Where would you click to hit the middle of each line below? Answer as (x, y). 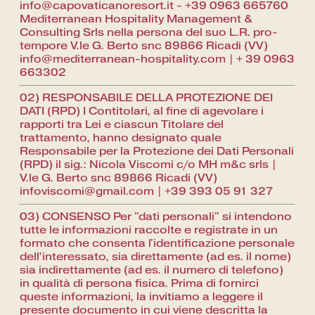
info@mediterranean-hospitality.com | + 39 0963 (157, 59)
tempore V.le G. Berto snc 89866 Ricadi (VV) (144, 46)
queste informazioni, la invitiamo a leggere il (141, 297)
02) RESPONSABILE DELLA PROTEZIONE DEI (146, 98)
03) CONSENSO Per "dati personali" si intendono (156, 217)
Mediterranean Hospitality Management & (136, 19)
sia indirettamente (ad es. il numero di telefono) (152, 270)
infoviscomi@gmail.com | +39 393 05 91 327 (147, 192)
